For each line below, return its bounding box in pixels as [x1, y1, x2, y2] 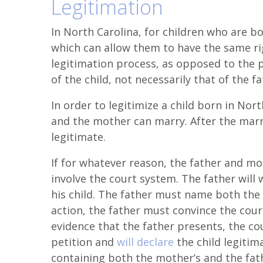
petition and [51, 235, 117, 249]
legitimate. [51, 130, 106, 144]
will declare [117, 235, 174, 249]
